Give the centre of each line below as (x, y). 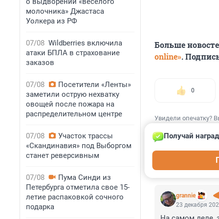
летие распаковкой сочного (75, 197)
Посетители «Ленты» (95, 85)
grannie (186, 196)
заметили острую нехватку (73, 94)
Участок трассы (86, 136)
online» (168, 57)
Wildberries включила (85, 43)
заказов (40, 63)
